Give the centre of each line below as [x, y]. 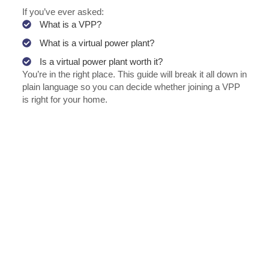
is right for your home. [65, 99]
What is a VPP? [70, 24]
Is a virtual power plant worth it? [101, 61]
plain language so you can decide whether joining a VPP [131, 86]
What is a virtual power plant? [97, 43]
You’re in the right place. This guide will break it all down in [134, 74]
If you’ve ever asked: [63, 11]
